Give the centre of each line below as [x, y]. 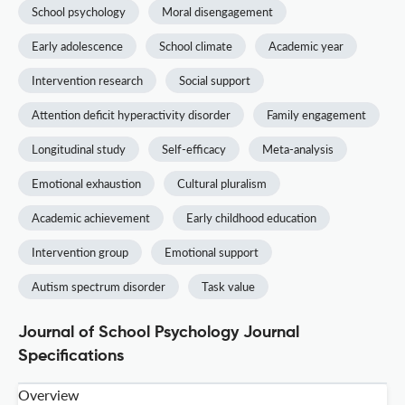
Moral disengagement [217, 12]
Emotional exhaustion [86, 184]
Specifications [71, 357]
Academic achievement [91, 218]
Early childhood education [251, 218]
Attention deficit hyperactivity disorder [131, 115]
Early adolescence [77, 47]
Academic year [306, 47]
